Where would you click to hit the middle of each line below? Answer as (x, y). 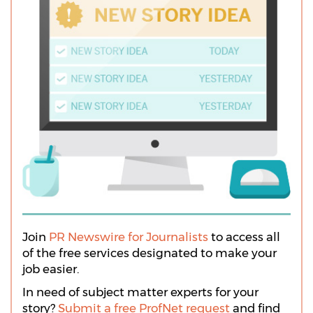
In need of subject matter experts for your (140, 292)
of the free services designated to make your (150, 253)
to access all (244, 236)
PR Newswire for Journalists (129, 236)
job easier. (51, 269)
